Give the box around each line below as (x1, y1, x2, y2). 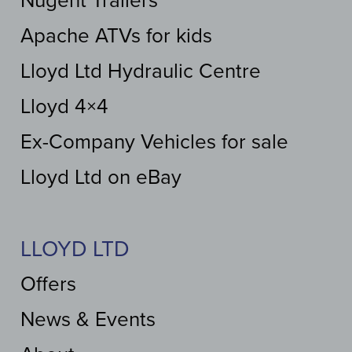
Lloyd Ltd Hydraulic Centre (20, 59, 261, 84)
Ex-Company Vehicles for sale (20, 130, 288, 155)
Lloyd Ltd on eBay (20, 165, 181, 190)
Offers (20, 272, 76, 297)
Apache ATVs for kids (20, 24, 212, 49)
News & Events (20, 307, 156, 332)
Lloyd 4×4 (20, 94, 108, 119)
